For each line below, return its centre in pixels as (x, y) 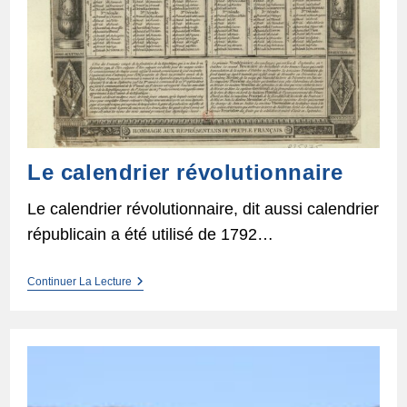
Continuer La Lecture (79, 281)
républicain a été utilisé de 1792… (150, 234)
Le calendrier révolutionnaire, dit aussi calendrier (203, 208)
